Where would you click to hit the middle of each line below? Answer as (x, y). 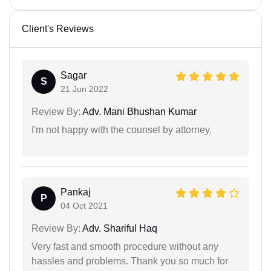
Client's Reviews (58, 29)
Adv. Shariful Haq (119, 229)
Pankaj (76, 192)
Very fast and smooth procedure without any (125, 247)
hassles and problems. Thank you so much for (130, 261)
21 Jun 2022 (84, 89)
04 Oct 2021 (84, 206)
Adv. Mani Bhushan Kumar (139, 112)
